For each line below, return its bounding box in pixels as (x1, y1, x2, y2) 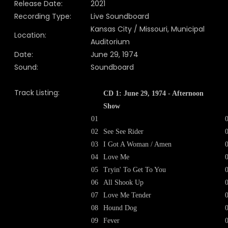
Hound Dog (103, 204, 137, 212)
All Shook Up (103, 179, 144, 186)
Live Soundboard (91, 11, 149, 21)
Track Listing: (14, 88, 60, 98)
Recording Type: (14, 11, 71, 21)
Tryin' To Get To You (103, 166, 166, 174)
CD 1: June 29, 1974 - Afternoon (103, 90, 204, 97)
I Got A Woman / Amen (103, 140, 172, 148)
